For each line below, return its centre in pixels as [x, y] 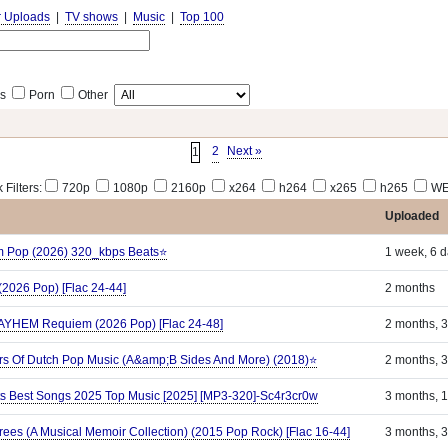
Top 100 [202, 17]
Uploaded [412, 216]
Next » [244, 151]
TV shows [91, 17]
